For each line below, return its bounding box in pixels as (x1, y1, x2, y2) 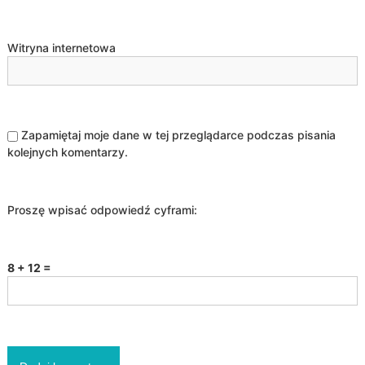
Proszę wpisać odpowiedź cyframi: (7, 203, 197, 218)
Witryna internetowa (7, 41, 116, 55)
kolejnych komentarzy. (7, 145, 128, 160)
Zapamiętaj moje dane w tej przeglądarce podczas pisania (20, 128, 336, 143)
